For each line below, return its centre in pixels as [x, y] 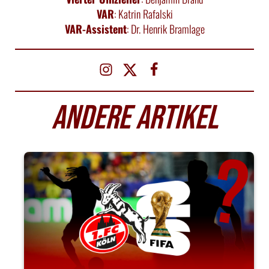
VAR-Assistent [95, 29]
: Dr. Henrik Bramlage [165, 29]
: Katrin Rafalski [143, 14]
